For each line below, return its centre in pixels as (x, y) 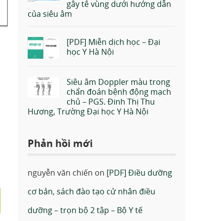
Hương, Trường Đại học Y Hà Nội (88, 111)
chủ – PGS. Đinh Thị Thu (111, 101)
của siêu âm (50, 14)
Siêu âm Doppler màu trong (118, 82)
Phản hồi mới (60, 143)
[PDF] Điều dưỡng (139, 172)
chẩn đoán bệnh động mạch (119, 92)
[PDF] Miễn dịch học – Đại (113, 42)
